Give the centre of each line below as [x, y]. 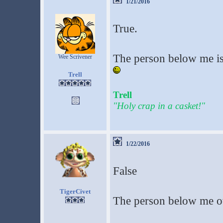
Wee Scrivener [75, 57]
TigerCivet [75, 191]
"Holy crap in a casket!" [159, 106]
